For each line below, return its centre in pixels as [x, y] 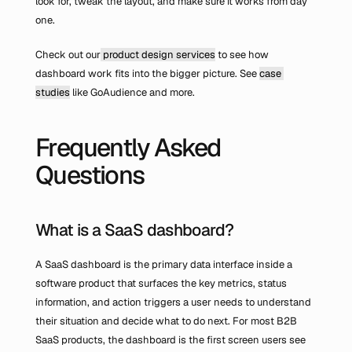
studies [53, 92]
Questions [90, 175]
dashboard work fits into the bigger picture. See [147, 73]
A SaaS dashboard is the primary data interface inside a [164, 264]
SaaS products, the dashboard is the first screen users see [170, 340]
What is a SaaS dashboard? [135, 230]
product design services [158, 55]
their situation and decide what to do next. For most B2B [166, 321]
